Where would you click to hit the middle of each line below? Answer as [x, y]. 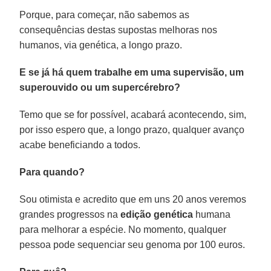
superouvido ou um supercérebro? [100, 87]
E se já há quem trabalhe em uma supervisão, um [132, 72]
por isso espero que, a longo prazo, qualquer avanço [132, 129]
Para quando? [52, 172]
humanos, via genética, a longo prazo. [101, 45]
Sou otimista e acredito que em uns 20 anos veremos [133, 199]
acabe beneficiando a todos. [80, 145]
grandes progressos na [70, 214]
